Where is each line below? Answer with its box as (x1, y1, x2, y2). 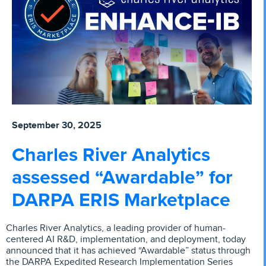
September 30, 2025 (12, 119, 102, 132)
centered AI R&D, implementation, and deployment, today (6, 233, 246, 246)
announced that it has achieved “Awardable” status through (6, 245, 251, 257)
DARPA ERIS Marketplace (12, 185, 230, 214)
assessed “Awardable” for (12, 163, 233, 192)
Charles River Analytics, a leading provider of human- (6, 222, 226, 235)
